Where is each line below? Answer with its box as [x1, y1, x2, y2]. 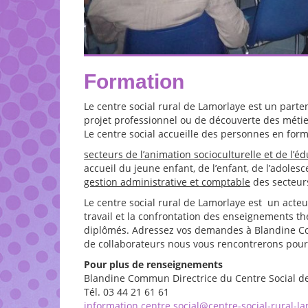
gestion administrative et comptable [84, 175, 250, 188]
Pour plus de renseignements [84, 258, 223, 271]
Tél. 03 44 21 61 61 [84, 285, 169, 298]
